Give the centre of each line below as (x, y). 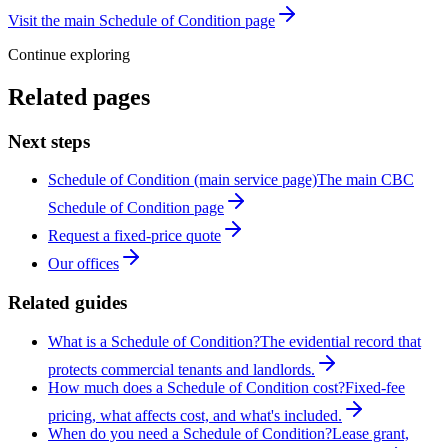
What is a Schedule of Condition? (154, 341)
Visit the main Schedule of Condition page (141, 20)
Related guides (67, 303)
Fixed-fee (375, 387)
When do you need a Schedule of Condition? (190, 433)
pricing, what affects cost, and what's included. (195, 415)
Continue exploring (69, 54)
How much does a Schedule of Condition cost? (196, 387)
